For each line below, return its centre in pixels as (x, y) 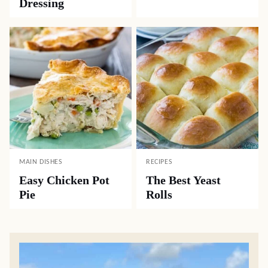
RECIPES (159, 162)
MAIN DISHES (41, 162)
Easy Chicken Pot (64, 180)
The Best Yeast (183, 180)
